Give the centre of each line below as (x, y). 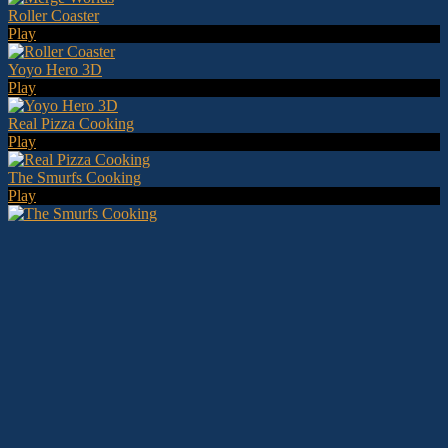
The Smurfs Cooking (74, 177)
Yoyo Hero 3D (55, 69)
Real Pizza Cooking (71, 123)
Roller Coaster (53, 15)
